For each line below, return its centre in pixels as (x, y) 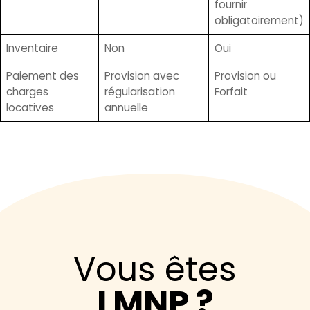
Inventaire (32, 48)
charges (27, 92)
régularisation (140, 92)
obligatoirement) (259, 21)
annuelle (126, 108)
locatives (30, 108)
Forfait (231, 92)
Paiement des (43, 76)
